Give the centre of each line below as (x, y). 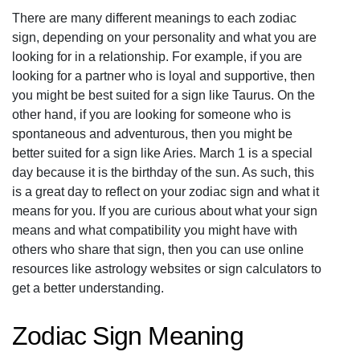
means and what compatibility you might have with (155, 230)
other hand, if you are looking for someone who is (151, 115)
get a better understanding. (88, 288)
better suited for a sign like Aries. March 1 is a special (162, 153)
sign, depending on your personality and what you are (164, 37)
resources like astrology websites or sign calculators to (167, 269)
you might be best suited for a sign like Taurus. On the (164, 95)
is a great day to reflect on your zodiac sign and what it (166, 192)
